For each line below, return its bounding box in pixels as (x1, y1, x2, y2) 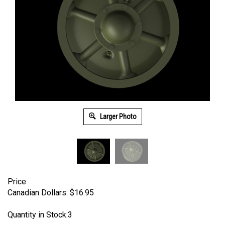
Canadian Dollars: (8, 188, 68, 197)
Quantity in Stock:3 (8, 210, 72, 219)
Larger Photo (98, 113, 137, 121)
